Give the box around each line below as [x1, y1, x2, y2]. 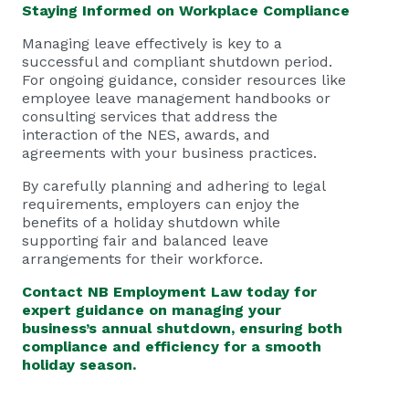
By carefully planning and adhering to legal [22, 177, 325, 194]
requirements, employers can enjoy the [22, 195, 299, 213]
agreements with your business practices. [22, 144, 317, 162]
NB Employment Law [88, 283, 242, 300]
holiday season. [22, 356, 136, 373]
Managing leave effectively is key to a [22, 35, 282, 52]
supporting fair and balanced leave [22, 232, 268, 249]
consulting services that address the [22, 108, 278, 125]
